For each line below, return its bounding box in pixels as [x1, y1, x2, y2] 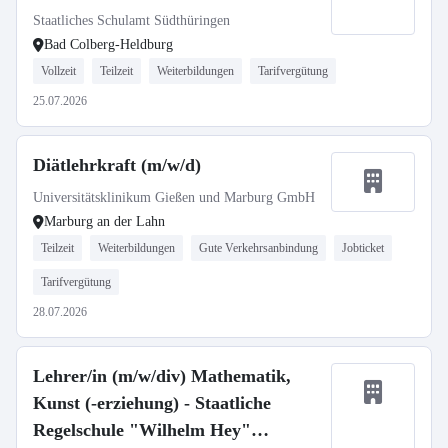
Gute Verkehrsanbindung [199, 241, 318, 255]
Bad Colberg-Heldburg [44, 37, 173, 52]
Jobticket [342, 241, 384, 255]
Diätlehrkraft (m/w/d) [33, 155, 201, 175]
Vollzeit [41, 64, 76, 78]
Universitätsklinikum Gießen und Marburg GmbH [33, 190, 315, 205]
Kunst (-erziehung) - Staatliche [33, 393, 271, 413]
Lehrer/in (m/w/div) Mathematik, [33, 366, 291, 386]
